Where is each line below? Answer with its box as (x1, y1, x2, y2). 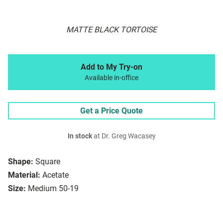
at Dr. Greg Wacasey (92, 132, 156, 141)
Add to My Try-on (81, 62, 142, 72)
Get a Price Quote (80, 106, 143, 116)
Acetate (42, 170, 69, 180)
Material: (8, 170, 40, 180)
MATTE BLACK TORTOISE (66, 25, 157, 35)
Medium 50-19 (28, 184, 79, 194)
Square (35, 157, 60, 167)
